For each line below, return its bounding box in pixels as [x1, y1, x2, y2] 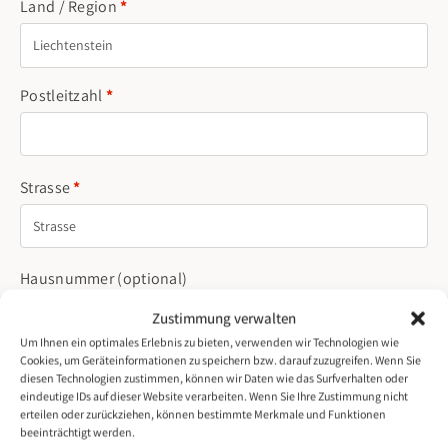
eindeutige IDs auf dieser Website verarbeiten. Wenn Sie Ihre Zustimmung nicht [20, 388, 408, 404]
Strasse [20, 176, 74, 198]
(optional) [117, 268, 188, 290]
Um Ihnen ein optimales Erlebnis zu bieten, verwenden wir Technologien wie [20, 334, 399, 350]
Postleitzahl [20, 84, 106, 106]
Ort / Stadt [20, 359, 95, 381]
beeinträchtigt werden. [20, 424, 135, 440]
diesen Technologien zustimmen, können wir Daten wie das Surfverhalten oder [20, 370, 408, 386]
